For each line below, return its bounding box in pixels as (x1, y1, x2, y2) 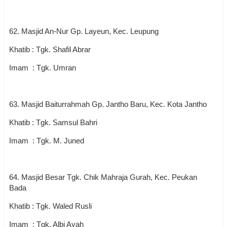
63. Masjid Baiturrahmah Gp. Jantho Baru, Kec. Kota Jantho (9, 100, 207, 108)
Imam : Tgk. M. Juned (9, 136, 84, 145)
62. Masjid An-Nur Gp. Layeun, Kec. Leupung (9, 27, 163, 35)
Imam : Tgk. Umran (9, 63, 76, 72)
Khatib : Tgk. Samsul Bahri (9, 118, 97, 127)
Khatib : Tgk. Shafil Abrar (9, 45, 91, 54)
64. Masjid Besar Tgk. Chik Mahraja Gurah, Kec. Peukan (9, 173, 197, 181)
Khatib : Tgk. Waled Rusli (9, 202, 92, 210)
